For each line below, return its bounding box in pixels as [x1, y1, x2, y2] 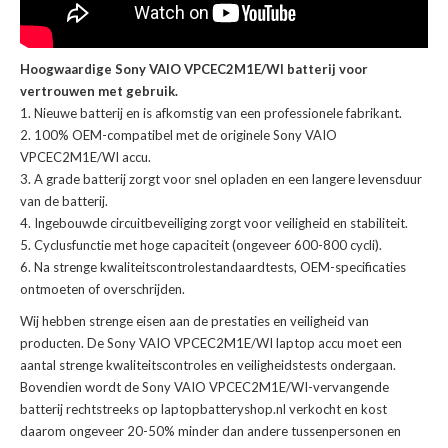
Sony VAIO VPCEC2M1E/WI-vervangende [142, 379, 389, 396]
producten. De [20, 335, 107, 352]
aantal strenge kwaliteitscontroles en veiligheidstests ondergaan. [20, 357, 396, 374]
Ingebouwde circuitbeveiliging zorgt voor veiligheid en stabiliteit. [34, 215, 408, 232]
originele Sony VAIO [220, 127, 337, 144]
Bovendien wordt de [20, 379, 142, 396]
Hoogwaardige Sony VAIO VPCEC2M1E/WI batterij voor [20, 61, 368, 78]
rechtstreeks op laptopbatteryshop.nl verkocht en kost [63, 401, 387, 418]
